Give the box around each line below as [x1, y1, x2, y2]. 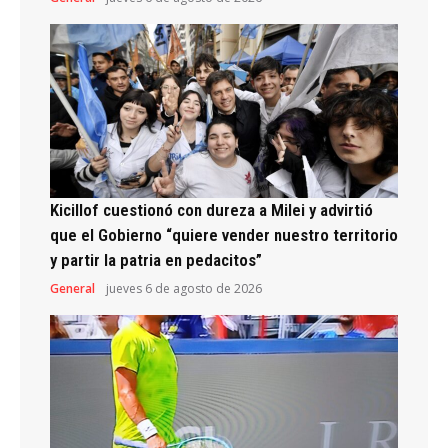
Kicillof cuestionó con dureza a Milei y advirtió [50, 199, 373, 220]
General [50, 279, 95, 297]
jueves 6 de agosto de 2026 [106, 279, 262, 297]
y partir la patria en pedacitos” [50, 249, 262, 270]
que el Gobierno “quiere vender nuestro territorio [50, 224, 398, 245]
